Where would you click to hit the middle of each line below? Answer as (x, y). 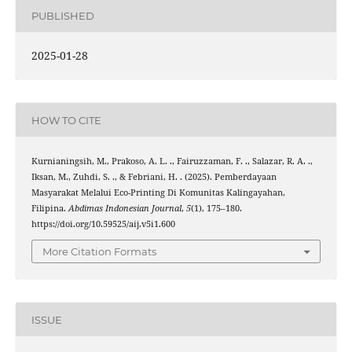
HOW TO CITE (66, 120)
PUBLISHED (62, 15)
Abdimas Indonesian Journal (125, 208)
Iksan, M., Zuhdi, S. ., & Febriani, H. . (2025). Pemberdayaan (154, 176)
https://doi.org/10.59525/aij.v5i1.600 (103, 224)
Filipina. (49, 208)
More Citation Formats (99, 251)
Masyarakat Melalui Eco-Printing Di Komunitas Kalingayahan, (158, 192)
